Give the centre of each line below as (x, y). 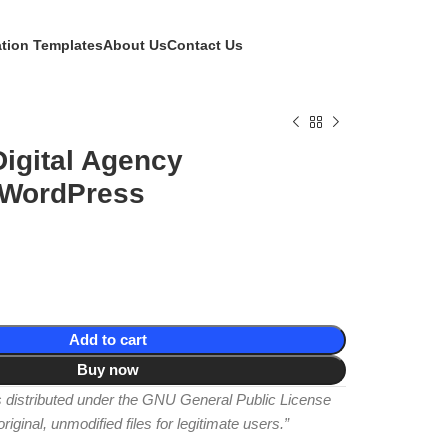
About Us (134, 45)
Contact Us (204, 45)
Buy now (108, 369)
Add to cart (108, 339)
